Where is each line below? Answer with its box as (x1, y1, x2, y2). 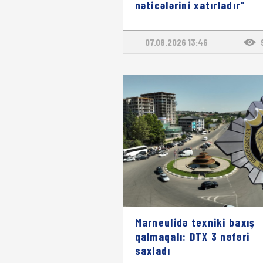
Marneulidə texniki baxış (134, 215, 255, 229)
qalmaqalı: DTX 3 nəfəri (134, 229, 250, 243)
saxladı (134, 243, 171, 257)
